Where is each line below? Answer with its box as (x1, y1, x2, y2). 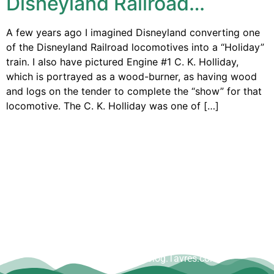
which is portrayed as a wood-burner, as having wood (6, 70, 257, 83)
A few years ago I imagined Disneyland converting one (6, 26, 260, 39)
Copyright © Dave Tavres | (122, 238, 235, 250)
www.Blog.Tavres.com (122, 253, 218, 265)
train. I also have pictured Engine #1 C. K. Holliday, (6, 55, 239, 68)
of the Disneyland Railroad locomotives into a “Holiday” (6, 40, 264, 53)
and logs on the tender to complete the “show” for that (6, 84, 262, 97)
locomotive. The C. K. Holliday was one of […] (6, 99, 219, 112)
